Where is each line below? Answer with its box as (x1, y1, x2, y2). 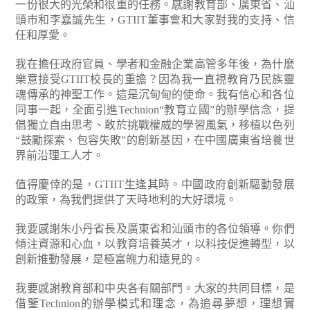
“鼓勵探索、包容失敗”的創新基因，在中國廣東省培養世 (15, 134, 295, 146)
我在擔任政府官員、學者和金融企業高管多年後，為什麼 (15, 58, 295, 70)
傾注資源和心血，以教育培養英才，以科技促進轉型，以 (15, 238, 295, 250)
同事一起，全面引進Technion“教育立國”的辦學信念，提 (15, 104, 295, 116)
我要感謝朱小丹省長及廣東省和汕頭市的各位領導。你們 (15, 223, 295, 235)
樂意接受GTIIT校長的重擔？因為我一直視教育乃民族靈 (15, 73, 295, 85)
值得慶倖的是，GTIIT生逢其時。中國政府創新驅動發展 (15, 179, 295, 190)
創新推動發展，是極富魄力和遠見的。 (15, 253, 204, 265)
